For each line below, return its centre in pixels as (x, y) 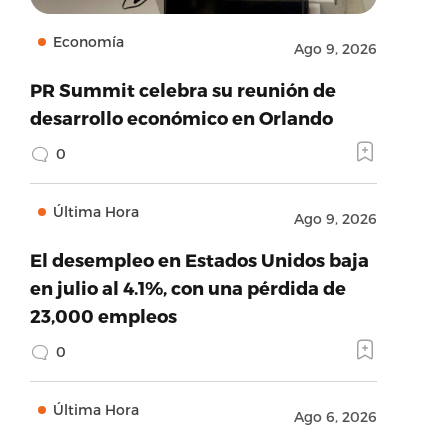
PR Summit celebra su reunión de (182, 89)
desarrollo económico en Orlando (181, 117)
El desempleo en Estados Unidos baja (199, 259)
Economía (88, 41)
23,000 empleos (103, 315)
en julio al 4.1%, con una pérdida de (187, 287)
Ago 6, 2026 (335, 416)
